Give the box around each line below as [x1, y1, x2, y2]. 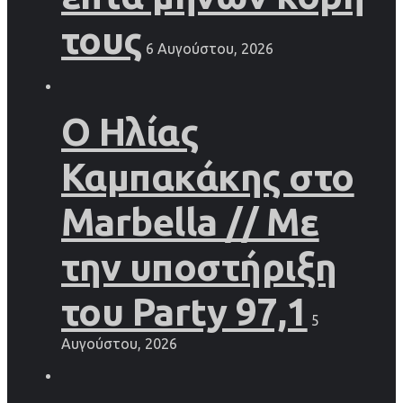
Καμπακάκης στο [61, 156, 354, 199]
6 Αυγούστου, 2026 [145, 40, 273, 58]
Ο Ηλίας [61, 111, 199, 154]
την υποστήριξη [61, 246, 337, 289]
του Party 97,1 [61, 291, 308, 334]
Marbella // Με [61, 201, 319, 244]
